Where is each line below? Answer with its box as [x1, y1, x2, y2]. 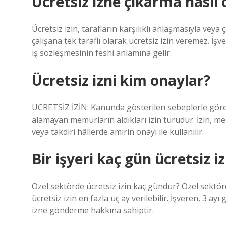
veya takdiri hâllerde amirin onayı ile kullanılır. [32, 126, 204, 137]
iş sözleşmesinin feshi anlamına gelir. [32, 47, 172, 59]
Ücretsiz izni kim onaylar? [32, 71, 210, 90]
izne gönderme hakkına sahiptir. [32, 205, 154, 216]
